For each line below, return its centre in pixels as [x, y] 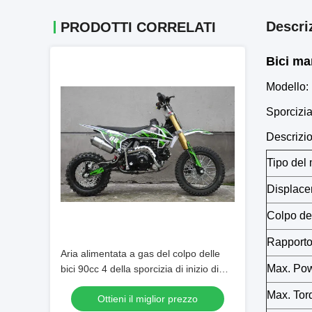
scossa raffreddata [102, 284]
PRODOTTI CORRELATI [138, 27]
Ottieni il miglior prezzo [148, 299]
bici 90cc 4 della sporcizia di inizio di [140, 269]
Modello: [287, 87]
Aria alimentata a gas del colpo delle [140, 253]
